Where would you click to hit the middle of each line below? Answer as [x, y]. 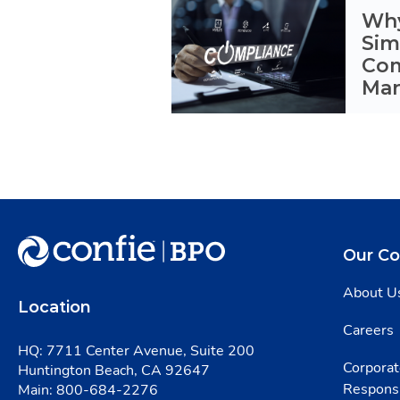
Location [54, 307]
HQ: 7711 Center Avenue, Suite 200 [136, 351]
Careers [368, 330]
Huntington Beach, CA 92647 [114, 371]
